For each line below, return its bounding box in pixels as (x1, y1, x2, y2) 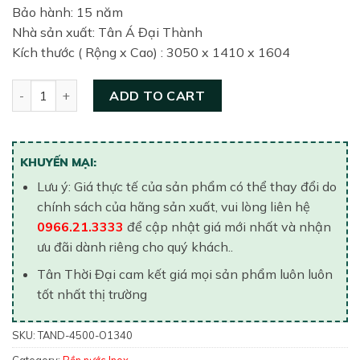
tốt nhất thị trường (36, 286, 147, 303)
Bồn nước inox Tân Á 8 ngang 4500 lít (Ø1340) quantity (11, 80, 333, 95)
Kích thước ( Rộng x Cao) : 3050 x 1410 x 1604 (12, 44, 290, 61)
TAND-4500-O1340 (38, 329, 133, 342)
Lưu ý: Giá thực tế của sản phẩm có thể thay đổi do (36, 178, 337, 194)
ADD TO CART (109, 87, 206, 104)
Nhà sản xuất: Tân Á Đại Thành (12, 24, 202, 41)
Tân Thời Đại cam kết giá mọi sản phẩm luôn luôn (36, 266, 333, 283)
